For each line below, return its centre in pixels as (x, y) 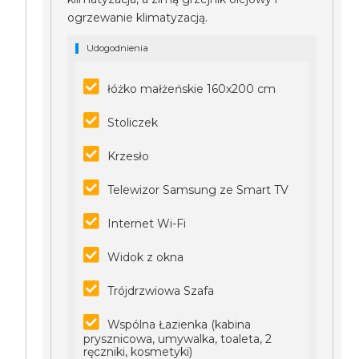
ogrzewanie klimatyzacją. (138, 18)
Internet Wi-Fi (147, 224)
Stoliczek (133, 123)
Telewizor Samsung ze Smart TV (198, 190)
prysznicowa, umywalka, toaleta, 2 (178, 339)
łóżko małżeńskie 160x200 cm (192, 89)
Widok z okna (146, 257)
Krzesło (129, 156)
